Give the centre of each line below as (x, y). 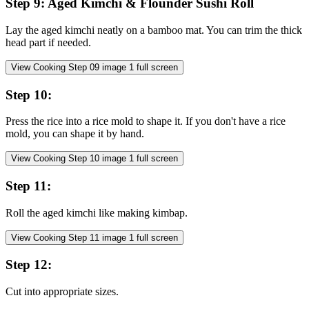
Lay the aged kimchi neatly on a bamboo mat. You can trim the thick (154, 30)
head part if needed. (48, 42)
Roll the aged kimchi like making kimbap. (97, 212)
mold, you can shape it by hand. (75, 134)
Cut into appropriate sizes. (62, 292)
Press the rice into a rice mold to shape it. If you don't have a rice (146, 121)
